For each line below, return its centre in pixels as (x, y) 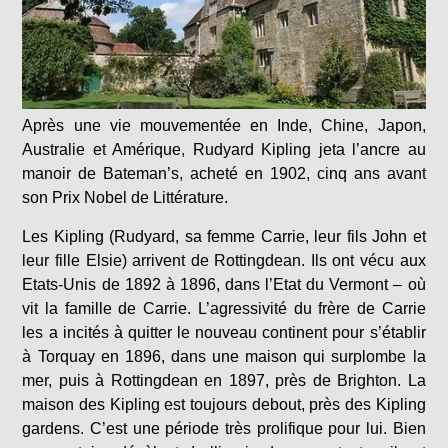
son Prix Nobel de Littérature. (125, 198)
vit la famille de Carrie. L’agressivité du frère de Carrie (224, 309)
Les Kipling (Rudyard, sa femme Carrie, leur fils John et (224, 237)
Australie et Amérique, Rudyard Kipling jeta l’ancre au (224, 150)
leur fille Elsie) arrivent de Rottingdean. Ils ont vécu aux (224, 261)
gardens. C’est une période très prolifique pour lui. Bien (224, 429)
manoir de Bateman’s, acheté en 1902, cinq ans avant (224, 174)
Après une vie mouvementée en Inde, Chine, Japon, (224, 126)
